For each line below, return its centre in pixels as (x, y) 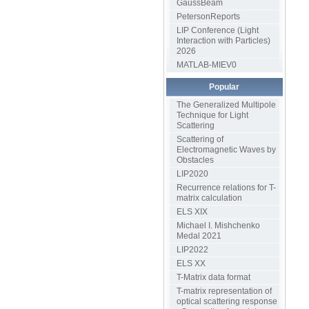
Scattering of (200, 139)
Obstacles (195, 160)
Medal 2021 (199, 236)
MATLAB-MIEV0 (206, 65)
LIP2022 (192, 250)
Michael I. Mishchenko (218, 226)
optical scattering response (227, 301)
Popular (225, 87)
